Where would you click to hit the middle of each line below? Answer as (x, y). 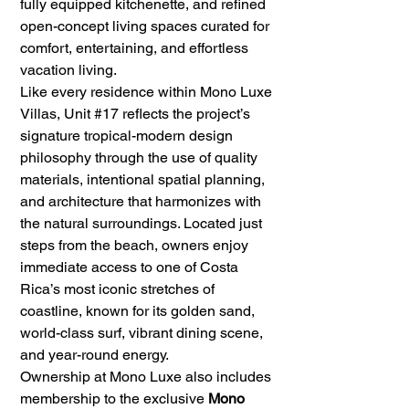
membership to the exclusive (114, 399)
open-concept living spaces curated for (147, 26)
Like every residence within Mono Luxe (148, 92)
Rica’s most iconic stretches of (119, 289)
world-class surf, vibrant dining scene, (143, 333)
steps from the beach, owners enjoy (136, 245)
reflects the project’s (186, 114)
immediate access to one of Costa (131, 267)
